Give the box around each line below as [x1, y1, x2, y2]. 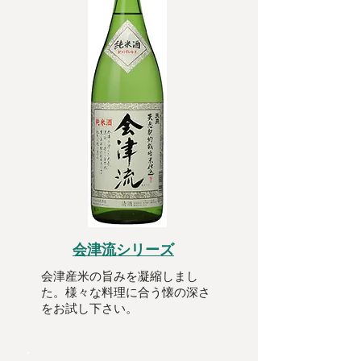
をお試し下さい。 [41, 301, 138, 316]
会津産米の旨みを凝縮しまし [41, 268, 198, 284]
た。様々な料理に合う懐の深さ [41, 284, 210, 300]
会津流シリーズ [73, 239, 174, 259]
